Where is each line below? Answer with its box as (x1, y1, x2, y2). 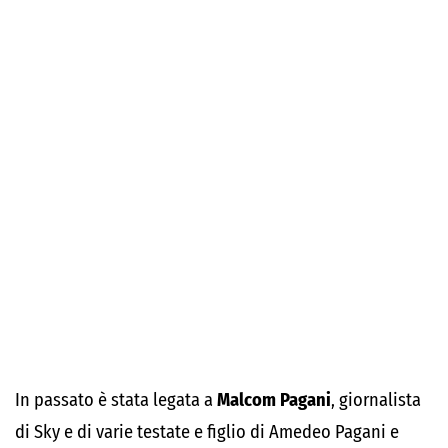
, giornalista (331, 389, 421, 411)
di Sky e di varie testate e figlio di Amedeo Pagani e (15, 421, 399, 443)
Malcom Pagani (213, 389, 331, 411)
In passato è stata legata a (15, 389, 213, 411)
